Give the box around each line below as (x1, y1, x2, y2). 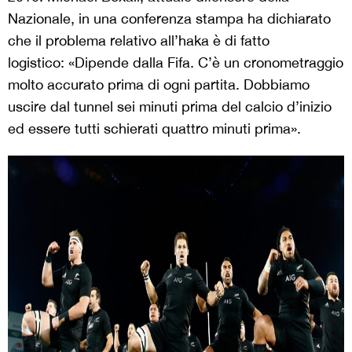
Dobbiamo (244, 76, 310, 93)
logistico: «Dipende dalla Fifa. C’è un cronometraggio (8, 54, 343, 71)
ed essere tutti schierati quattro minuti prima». (8, 120, 301, 137)
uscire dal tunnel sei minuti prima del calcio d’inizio (8, 98, 332, 115)
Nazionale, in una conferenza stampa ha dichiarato (8, 10, 331, 27)
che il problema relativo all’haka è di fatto (8, 32, 269, 49)
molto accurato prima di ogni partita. (8, 76, 240, 93)
